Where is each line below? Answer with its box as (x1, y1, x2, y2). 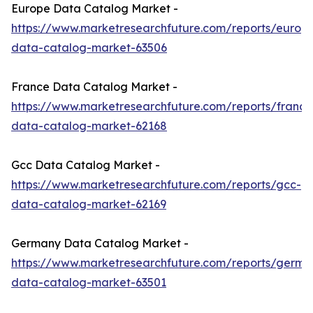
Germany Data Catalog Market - (11, 236, 189, 251)
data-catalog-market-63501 (11, 275, 166, 290)
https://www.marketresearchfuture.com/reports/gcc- (11, 177, 301, 192)
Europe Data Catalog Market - (11, 1, 178, 16)
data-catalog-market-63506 (11, 41, 167, 55)
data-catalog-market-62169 (11, 197, 166, 212)
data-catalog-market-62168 (11, 119, 167, 133)
